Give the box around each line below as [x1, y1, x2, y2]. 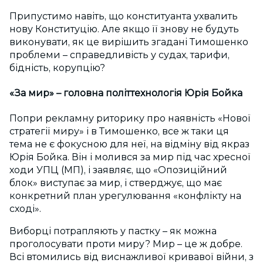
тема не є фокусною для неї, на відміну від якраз [9, 139, 249, 150]
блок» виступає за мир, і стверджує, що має [9, 177, 222, 189]
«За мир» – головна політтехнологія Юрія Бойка [9, 87, 242, 99]
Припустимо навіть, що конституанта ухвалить [9, 10, 238, 22]
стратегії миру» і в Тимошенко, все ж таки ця [9, 126, 229, 137]
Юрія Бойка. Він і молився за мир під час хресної [9, 151, 251, 163]
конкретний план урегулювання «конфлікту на [9, 190, 241, 202]
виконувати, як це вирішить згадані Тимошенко [9, 36, 248, 48]
